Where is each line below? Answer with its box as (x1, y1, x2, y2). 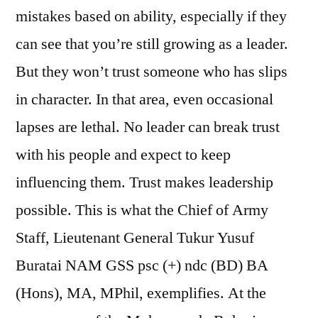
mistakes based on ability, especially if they (16, 6, 287, 26)
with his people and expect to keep (16, 144, 231, 165)
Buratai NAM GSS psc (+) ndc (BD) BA (16, 255, 268, 275)
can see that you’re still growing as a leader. (16, 33, 288, 54)
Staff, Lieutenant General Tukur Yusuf (16, 227, 254, 248)
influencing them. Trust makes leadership (16, 172, 273, 192)
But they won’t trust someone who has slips (16, 61, 287, 82)
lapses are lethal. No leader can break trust (16, 116, 280, 137)
